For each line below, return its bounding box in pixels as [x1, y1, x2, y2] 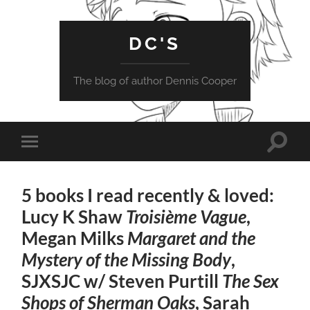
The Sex [222, 269, 280, 292]
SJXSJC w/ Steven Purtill [21, 269, 223, 292]
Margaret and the [127, 226, 256, 249]
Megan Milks [21, 226, 128, 249]
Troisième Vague [126, 205, 247, 228]
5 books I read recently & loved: [21, 183, 275, 206]
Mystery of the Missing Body [21, 248, 232, 271]
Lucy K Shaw [21, 205, 127, 228]
